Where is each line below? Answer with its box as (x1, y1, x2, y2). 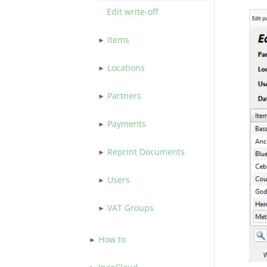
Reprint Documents (107, 146, 185, 157)
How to (98, 234, 126, 245)
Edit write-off (107, 6, 159, 17)
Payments (107, 118, 147, 129)
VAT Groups (107, 202, 154, 213)
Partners (107, 90, 142, 101)
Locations (107, 62, 145, 73)
